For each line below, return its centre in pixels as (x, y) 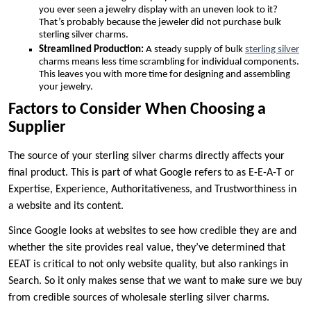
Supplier (39, 127)
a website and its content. (67, 206)
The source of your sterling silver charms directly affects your (146, 156)
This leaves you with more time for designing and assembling (165, 75)
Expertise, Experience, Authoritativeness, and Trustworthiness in (152, 189)
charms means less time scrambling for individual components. (169, 62)
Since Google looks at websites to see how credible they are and (152, 231)
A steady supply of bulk (195, 50)
